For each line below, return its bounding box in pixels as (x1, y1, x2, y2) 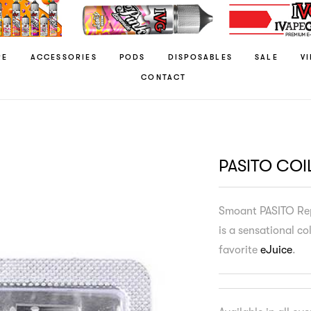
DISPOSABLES (167, 52, 233, 62)
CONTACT (141, 73, 187, 83)
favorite (218, 243, 260, 256)
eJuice (260, 243, 292, 256)
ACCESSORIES (30, 52, 97, 62)
